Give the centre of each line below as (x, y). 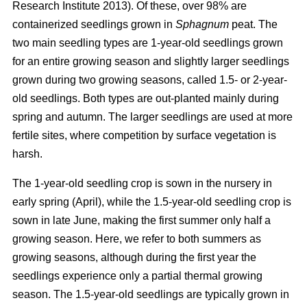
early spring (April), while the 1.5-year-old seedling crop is (152, 202)
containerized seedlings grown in (94, 25)
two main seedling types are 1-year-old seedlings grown (148, 43)
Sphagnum (202, 25)
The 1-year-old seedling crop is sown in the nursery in (142, 184)
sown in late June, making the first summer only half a (142, 221)
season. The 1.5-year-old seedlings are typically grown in (151, 295)
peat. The (253, 25)
